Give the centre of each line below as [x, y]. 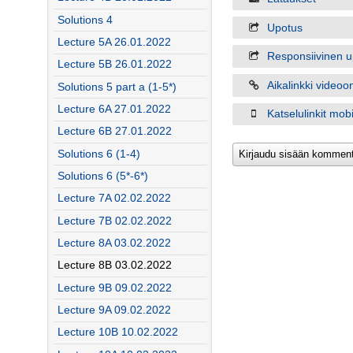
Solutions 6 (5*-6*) [102, 176]
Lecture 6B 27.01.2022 [114, 132]
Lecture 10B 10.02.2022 [117, 333]
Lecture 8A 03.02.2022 [114, 243]
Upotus [284, 28]
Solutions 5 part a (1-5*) [117, 87]
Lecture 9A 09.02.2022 [114, 310]
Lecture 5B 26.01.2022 [114, 65]
